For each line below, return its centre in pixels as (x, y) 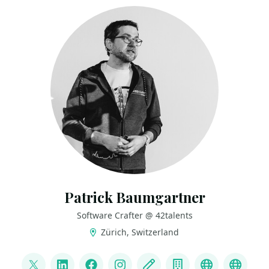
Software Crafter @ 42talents (134, 215)
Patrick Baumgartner (134, 197)
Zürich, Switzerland (139, 232)
